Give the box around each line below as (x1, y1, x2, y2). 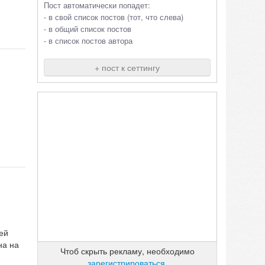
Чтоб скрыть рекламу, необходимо (60, 245, 195, 257)
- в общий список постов (44, 23, 131, 34)
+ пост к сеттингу (95, 62, 160, 73)
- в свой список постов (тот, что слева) (44, 11, 183, 22)
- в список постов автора (44, 35, 132, 46)
